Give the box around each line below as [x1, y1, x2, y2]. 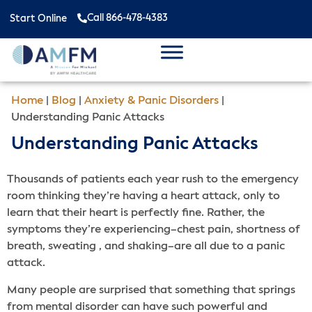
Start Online [10, 14, 67, 24]
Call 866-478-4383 [87, 13, 168, 23]
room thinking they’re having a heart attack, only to [7, 191, 280, 203]
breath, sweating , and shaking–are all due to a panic [7, 241, 285, 253]
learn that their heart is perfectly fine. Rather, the [7, 208, 265, 219]
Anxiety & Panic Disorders [84, 95, 219, 107]
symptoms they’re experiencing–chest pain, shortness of [7, 224, 300, 236]
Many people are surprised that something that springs [7, 284, 295, 296]
